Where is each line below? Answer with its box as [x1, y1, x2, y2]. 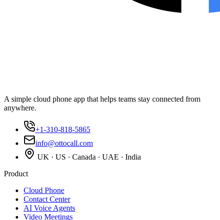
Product [4, 169, 28, 178]
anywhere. [4, 103, 36, 112]
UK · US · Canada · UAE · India [35, 152, 141, 161]
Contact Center [24, 194, 70, 203]
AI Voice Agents [24, 203, 75, 212]
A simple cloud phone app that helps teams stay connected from [4, 94, 200, 103]
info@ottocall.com [35, 138, 93, 147]
